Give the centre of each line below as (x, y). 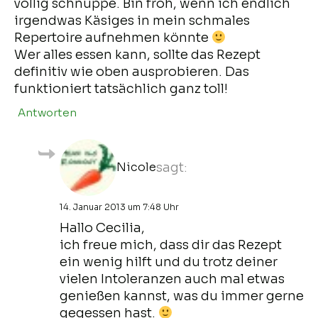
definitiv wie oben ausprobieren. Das (132, 71)
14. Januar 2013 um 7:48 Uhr (119, 207)
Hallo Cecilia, (102, 227)
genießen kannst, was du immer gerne (182, 296)
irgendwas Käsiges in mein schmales (132, 20)
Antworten (47, 112)
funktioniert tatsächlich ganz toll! (121, 88)
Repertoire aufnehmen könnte (113, 37)
